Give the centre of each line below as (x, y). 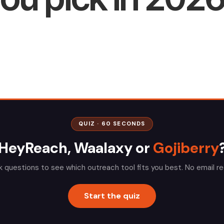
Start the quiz (112, 196)
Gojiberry (186, 148)
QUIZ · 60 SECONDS (112, 124)
